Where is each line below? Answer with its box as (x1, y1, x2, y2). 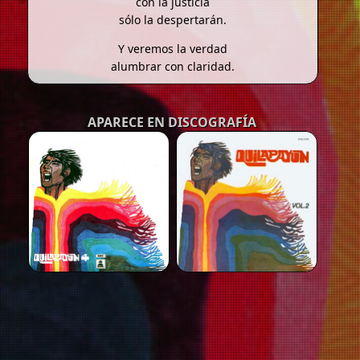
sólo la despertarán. (118, 12, 227, 28)
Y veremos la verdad (117, 41, 227, 57)
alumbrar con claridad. (110, 59, 235, 75)
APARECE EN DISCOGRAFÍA (87, 113, 256, 132)
